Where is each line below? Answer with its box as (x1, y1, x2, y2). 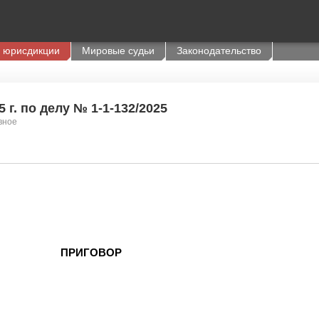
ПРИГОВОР (61, 246, 122, 258)
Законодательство (177, 45, 261, 56)
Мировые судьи (82, 45, 155, 56)
